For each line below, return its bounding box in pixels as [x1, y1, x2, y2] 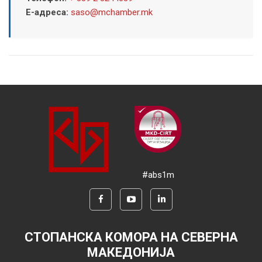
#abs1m [142, 169, 174, 180]
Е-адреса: [25, 6, 71, 18]
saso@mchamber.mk [70, 6, 153, 18]
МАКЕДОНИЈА [87, 244, 175, 260]
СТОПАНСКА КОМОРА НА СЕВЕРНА [24, 229, 238, 244]
